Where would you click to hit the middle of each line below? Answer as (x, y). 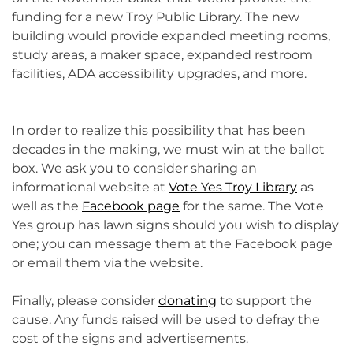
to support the (264, 300)
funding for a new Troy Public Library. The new (156, 17)
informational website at (90, 187)
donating (188, 300)
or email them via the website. (107, 262)
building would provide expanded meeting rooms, (171, 35)
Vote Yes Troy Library (233, 187)
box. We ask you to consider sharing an (134, 168)
